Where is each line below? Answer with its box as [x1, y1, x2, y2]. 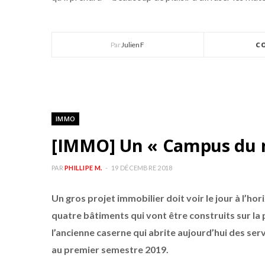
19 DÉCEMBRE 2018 [111, 164, 173, 172]
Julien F [121, 40, 145, 49]
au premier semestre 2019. [51, 244, 169, 255]
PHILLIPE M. [64, 164, 102, 172]
